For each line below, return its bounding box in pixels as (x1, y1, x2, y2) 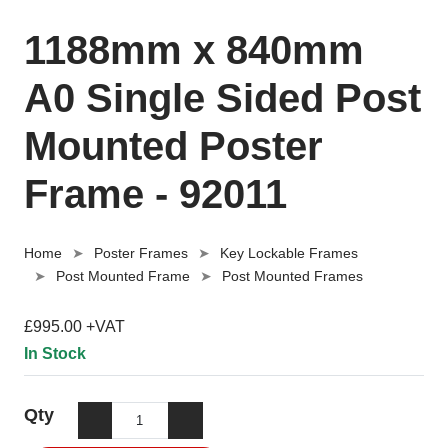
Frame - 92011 (24, 172, 287, 216)
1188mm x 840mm (24, 28, 364, 72)
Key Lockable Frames (220, 245, 358, 261)
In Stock (24, 345, 86, 362)
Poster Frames (94, 245, 188, 261)
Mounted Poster (24, 124, 323, 168)
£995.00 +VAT (24, 318, 125, 335)
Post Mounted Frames (222, 268, 363, 284)
